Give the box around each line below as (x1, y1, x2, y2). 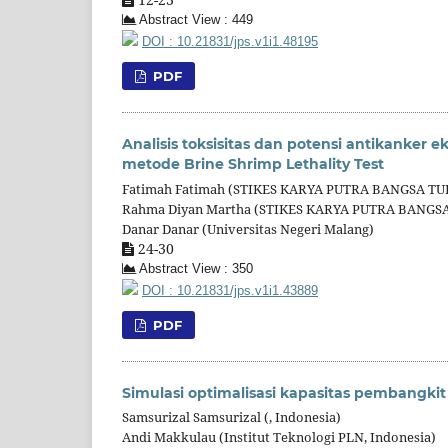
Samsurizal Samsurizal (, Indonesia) (122, 408, 341, 427)
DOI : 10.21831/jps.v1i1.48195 (142, 34, 318, 49)
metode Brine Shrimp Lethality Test (122, 154, 384, 173)
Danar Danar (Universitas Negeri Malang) (122, 219, 374, 238)
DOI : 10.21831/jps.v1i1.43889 (142, 283, 318, 298)
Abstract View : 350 (136, 261, 253, 276)
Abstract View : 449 (136, 12, 253, 27)
